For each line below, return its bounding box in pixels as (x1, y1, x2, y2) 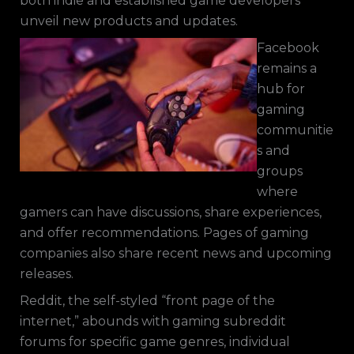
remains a (256, 61, 317, 76)
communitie (256, 122, 333, 137)
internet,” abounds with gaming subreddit (19, 314, 286, 329)
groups (256, 164, 303, 179)
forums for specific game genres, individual (19, 334, 290, 349)
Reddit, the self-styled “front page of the (19, 293, 275, 308)
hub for (256, 81, 305, 96)
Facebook (256, 40, 319, 55)
